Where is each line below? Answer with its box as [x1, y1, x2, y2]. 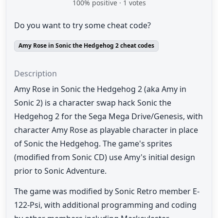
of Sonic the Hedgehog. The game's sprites [14, 138, 172, 149]
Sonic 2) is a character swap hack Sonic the [14, 97, 171, 108]
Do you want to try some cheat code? [14, 20, 151, 31]
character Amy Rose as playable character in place [14, 124, 198, 135]
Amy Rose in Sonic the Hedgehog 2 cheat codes [18, 41, 154, 50]
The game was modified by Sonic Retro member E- [14, 185, 200, 197]
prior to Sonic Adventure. [14, 165, 107, 176]
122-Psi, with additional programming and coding [14, 199, 197, 210]
